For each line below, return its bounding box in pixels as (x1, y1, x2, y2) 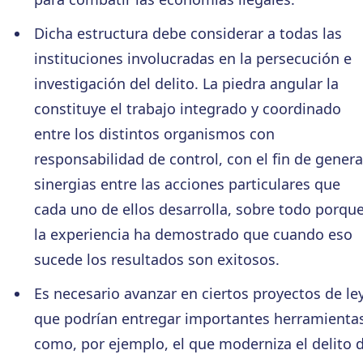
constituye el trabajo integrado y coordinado (33, 99, 341, 119)
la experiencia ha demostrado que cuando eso (33, 224, 352, 245)
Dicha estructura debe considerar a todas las (33, 23, 342, 44)
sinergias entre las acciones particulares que (33, 174, 340, 194)
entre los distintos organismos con (33, 124, 275, 144)
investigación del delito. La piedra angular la (33, 74, 339, 94)
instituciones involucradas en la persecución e (33, 49, 352, 69)
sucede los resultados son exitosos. (33, 250, 280, 270)
